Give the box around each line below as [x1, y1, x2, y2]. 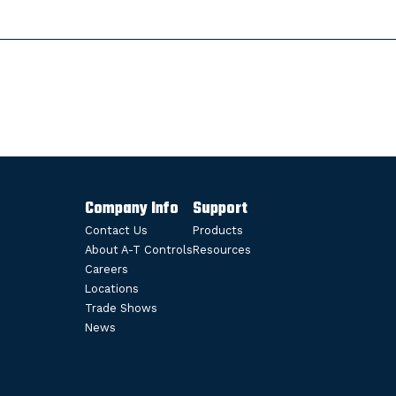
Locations [85, 282, 139, 296]
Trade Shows [85, 301, 157, 316]
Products [193, 224, 243, 238]
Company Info [85, 197, 179, 222]
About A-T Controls [85, 243, 193, 257]
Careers [85, 263, 128, 277]
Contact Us [85, 224, 148, 238]
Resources [193, 243, 251, 257]
